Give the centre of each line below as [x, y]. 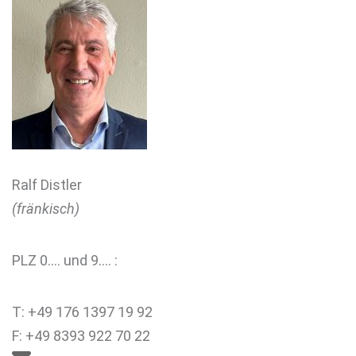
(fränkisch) [46, 209]
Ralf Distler [47, 185]
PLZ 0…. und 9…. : [65, 260]
